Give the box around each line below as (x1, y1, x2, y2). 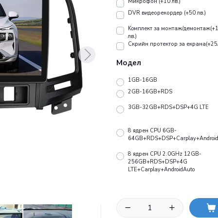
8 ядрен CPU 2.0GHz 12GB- (128, 150, 201, 158)
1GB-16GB (128, 76, 157, 84)
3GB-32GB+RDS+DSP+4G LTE (128, 104, 209, 111)
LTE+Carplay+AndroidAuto (128, 166, 195, 174)
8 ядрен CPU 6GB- (128, 127, 177, 135)
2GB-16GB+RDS (128, 88, 172, 96)
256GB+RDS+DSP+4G (128, 158, 187, 166)
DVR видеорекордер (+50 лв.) (128, 9, 206, 17)
